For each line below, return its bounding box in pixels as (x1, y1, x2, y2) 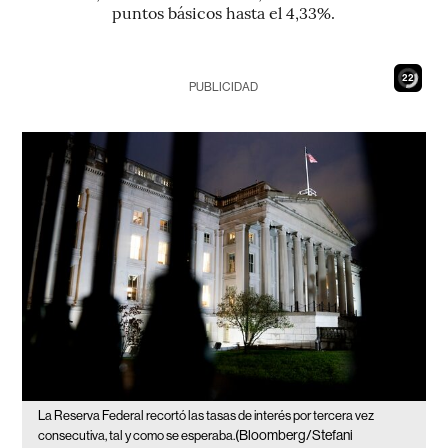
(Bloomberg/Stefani (235, 426, 354, 443)
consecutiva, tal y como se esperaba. (38, 427, 236, 443)
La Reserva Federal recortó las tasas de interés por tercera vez (38, 407, 375, 423)
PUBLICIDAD (189, 80, 259, 94)
